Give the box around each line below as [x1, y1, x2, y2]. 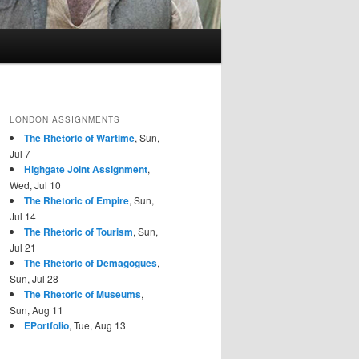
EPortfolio [24, 317, 69, 333]
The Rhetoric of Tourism [24, 224, 133, 239]
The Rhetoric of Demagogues [24, 255, 157, 270]
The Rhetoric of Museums [24, 286, 141, 301]
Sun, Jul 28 [10, 271, 58, 285]
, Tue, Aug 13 [69, 317, 126, 332]
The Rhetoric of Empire [24, 192, 129, 208]
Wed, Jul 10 [10, 177, 61, 192]
